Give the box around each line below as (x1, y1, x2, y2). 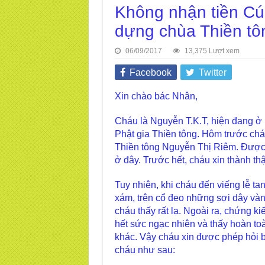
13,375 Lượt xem (184, 47, 240, 55)
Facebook (129, 67, 172, 77)
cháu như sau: (114, 245, 175, 255)
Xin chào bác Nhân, (114, 91, 198, 101)
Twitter (198, 67, 227, 77)
